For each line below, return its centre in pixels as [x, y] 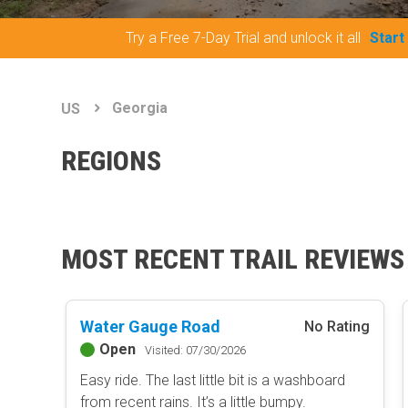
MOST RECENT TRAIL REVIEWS [233, 259]
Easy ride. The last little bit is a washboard [212, 380]
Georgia [140, 108]
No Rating [337, 326]
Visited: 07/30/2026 [195, 350]
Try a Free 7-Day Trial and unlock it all [243, 38]
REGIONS [112, 161]
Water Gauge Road [150, 326]
